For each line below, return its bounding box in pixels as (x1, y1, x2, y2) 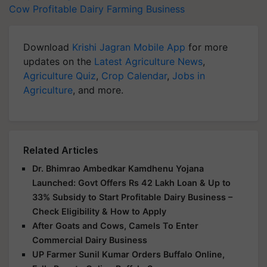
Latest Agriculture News (94, 55, 203, 67)
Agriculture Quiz (23, 69, 96, 82)
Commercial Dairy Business (32, 234, 147, 245)
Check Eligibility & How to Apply (32, 206, 166, 216)
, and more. (73, 83, 123, 96)
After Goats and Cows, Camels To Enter (32, 220, 198, 231)
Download (23, 41, 72, 53)
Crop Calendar (101, 69, 167, 82)
